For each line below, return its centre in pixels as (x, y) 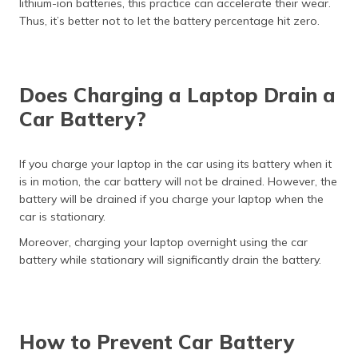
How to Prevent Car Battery (157, 341)
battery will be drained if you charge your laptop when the (171, 199)
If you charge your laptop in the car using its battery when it (175, 163)
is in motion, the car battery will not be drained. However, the (178, 181)
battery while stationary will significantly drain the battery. (170, 259)
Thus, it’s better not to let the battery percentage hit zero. (169, 20)
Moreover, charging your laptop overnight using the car (163, 242)
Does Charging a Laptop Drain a (177, 94)
